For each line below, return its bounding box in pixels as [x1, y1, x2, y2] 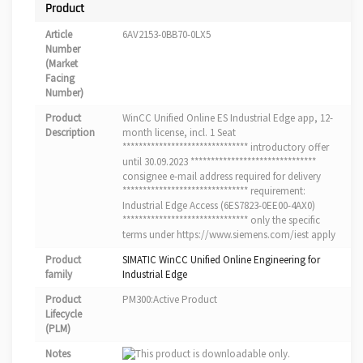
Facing [45, 70, 75, 85]
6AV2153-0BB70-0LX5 [122, 27, 211, 41]
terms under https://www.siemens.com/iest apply [122, 227, 335, 241]
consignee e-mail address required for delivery [122, 169, 321, 183]
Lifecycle [45, 306, 82, 321]
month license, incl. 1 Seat [122, 125, 236, 139]
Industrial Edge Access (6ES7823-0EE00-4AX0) [122, 198, 315, 212]
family [45, 267, 72, 281]
